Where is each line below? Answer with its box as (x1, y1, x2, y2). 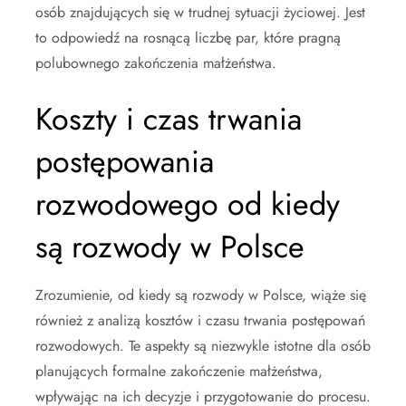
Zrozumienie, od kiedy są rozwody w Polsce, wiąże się (35, 285, 366, 306)
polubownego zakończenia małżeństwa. (35, 53, 276, 74)
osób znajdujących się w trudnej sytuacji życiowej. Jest (35, 2, 365, 24)
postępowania (35, 140, 214, 185)
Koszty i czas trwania (35, 97, 302, 142)
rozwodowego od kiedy (35, 182, 340, 227)
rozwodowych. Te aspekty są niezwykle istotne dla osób (35, 335, 371, 357)
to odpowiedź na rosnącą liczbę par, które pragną (35, 27, 341, 49)
